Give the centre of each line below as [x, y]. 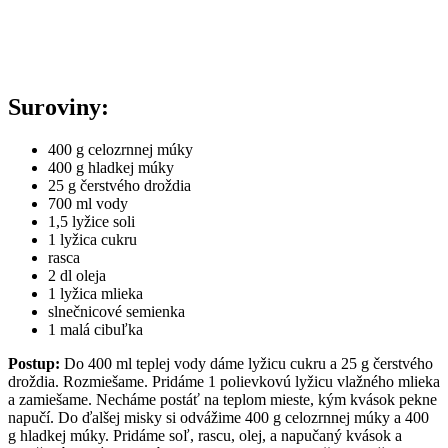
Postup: [36, 364]
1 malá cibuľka [95, 330]
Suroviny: [58, 107]
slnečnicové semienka [116, 312]
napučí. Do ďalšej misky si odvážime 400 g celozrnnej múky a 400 [218, 418]
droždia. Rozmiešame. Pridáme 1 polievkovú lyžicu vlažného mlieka [224, 382]
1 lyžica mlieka [95, 294]
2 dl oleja [77, 276]
